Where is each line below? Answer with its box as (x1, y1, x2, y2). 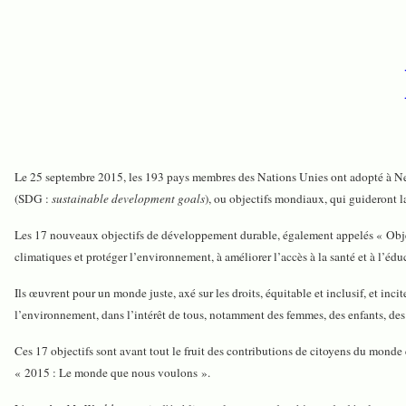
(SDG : (14, 189, 52, 207)
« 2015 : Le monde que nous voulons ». (14, 363, 210, 381)
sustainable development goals (52, 189, 205, 207)
